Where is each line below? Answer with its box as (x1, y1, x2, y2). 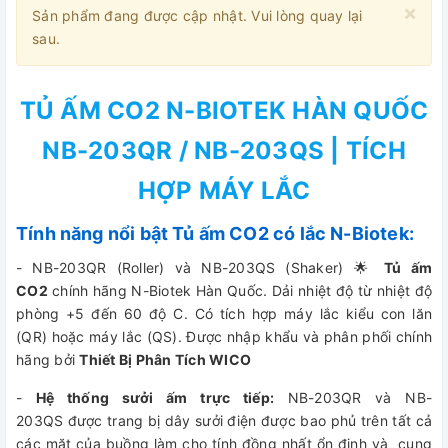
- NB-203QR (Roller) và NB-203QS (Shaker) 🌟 (16, 259, 384, 276)
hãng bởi (16, 351, 80, 368)
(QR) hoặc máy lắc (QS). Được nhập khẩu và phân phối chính (16, 328, 432, 345)
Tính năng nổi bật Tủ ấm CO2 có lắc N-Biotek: (16, 223, 414, 244)
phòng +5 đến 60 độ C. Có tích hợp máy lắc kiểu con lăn (16, 305, 432, 322)
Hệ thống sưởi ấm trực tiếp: (35, 389, 275, 406)
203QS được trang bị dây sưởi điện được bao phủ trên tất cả (16, 412, 432, 429)
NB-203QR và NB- (274, 389, 433, 406)
